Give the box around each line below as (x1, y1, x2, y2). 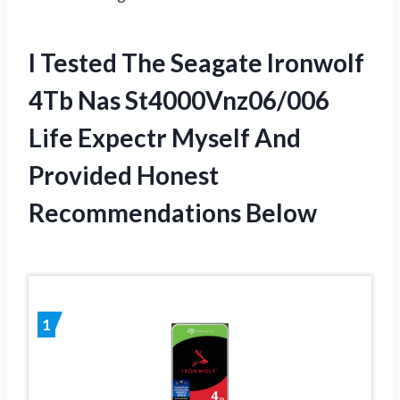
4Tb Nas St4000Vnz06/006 (29, 84, 329, 115)
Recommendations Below (29, 196, 317, 228)
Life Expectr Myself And (29, 121, 301, 153)
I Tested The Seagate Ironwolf (29, 46, 364, 78)
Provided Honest (29, 159, 219, 190)
